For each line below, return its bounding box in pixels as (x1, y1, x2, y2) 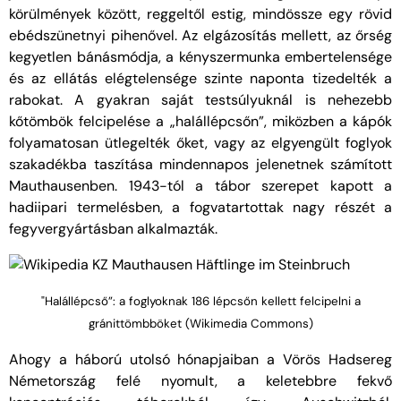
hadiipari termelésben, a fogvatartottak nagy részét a (9, 198, 392, 218)
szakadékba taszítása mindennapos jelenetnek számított (9, 155, 392, 175)
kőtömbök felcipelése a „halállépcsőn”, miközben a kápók (9, 112, 392, 132)
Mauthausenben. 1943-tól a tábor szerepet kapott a (9, 176, 392, 196)
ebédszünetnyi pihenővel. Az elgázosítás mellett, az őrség (9, 26, 392, 46)
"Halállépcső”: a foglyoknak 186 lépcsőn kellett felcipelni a (40, 294, 361, 310)
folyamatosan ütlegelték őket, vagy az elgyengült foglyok (9, 133, 392, 153)
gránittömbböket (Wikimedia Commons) (88, 316, 313, 332)
